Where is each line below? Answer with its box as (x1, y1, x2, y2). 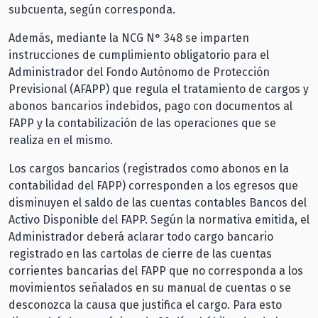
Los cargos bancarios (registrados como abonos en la (9, 161, 289, 175)
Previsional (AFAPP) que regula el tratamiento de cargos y (9, 82, 309, 96)
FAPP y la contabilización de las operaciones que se (9, 116, 276, 130)
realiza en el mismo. (9, 133, 116, 147)
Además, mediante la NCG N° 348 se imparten (9, 31, 249, 45)
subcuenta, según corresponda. (9, 2, 178, 16)
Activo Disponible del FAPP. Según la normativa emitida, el (9, 212, 309, 226)
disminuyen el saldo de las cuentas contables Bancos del (9, 195, 307, 209)
